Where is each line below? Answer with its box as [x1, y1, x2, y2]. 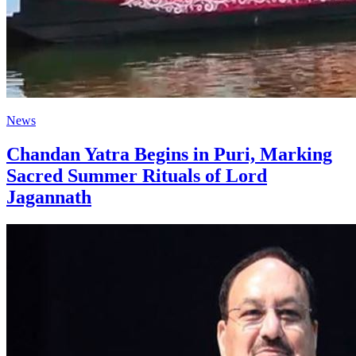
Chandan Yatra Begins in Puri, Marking [6, 143, 332, 164]
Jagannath [6, 186, 91, 207]
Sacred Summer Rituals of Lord [6, 164, 267, 186]
